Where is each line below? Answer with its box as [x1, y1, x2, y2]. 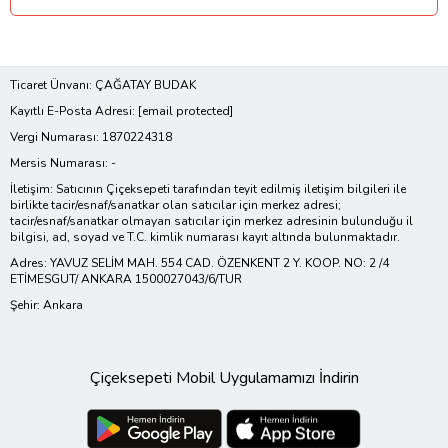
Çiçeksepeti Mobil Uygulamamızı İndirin [89, 367, 359, 390]
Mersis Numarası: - [10, 155, 116, 172]
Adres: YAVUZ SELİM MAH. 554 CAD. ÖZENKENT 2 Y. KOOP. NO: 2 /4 [10, 255, 389, 272]
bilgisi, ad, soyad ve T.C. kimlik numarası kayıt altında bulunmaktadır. [10, 229, 400, 246]
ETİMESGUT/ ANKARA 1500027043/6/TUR [10, 271, 242, 288]
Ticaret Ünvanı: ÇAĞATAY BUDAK [10, 77, 196, 94]
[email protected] [138, 103, 233, 120]
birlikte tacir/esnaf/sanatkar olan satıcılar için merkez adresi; [10, 197, 341, 214]
